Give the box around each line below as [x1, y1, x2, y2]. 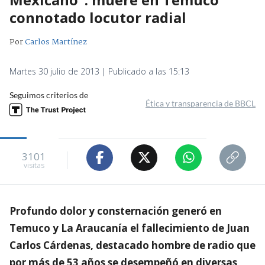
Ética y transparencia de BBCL [146, 98, 256, 108]
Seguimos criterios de [9, 89, 88, 100]
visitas [23, 160, 44, 171]
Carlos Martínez [25, 35, 87, 49]
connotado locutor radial [9, 7, 186, 27]
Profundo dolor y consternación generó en [9, 203, 222, 218]
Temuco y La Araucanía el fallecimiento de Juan [9, 221, 250, 235]
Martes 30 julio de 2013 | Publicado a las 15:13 [9, 65, 189, 77]
